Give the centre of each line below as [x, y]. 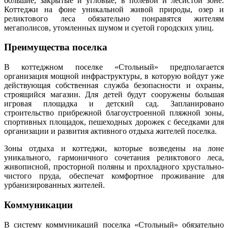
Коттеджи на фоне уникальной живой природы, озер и [114, 9]
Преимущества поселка [56, 47]
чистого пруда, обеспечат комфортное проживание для [114, 176]
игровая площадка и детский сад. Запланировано [114, 104]
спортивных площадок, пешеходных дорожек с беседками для [114, 122]
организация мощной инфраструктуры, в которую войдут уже [114, 76]
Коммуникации [38, 205]
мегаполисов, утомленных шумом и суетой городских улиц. [109, 27]
